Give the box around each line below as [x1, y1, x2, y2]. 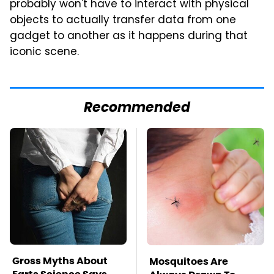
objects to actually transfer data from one [10, 12, 236, 30]
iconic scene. [10, 44, 79, 62]
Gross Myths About [12, 254, 108, 268]
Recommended [84, 97, 190, 120]
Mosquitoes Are [149, 255, 228, 268]
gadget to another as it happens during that [10, 28, 248, 46]
